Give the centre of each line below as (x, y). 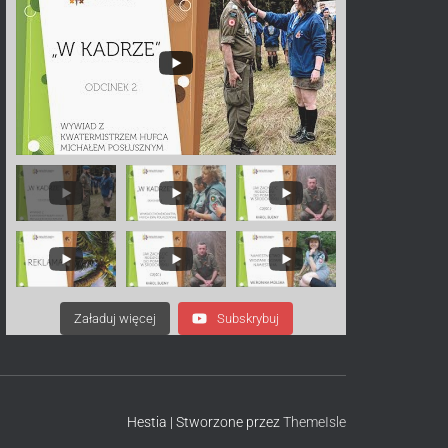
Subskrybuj (247, 318)
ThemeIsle (314, 422)
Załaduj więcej (114, 318)
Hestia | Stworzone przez (205, 422)
